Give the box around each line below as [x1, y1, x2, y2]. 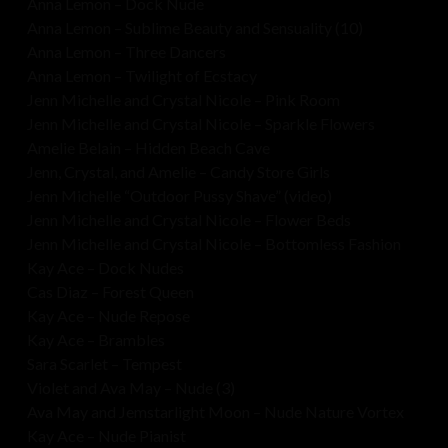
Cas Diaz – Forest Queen [26, 282, 194, 302]
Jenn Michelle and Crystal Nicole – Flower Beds [26, 210, 351, 230]
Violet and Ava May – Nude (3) [26, 378, 235, 398]
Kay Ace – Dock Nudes [26, 258, 184, 278]
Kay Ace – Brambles [26, 330, 165, 350]
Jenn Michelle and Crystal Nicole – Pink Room [26, 90, 340, 110]
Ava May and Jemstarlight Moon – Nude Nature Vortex [26, 402, 404, 422]
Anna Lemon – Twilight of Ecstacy [26, 66, 257, 86]
